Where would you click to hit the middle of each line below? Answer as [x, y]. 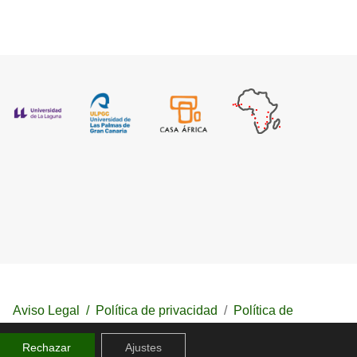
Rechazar [47, 347]
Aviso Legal [46, 311]
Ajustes [144, 347]
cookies [271, 332]
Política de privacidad [157, 311]
